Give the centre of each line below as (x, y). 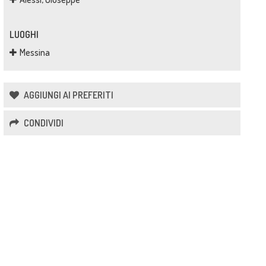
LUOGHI (24, 34)
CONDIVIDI (42, 123)
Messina (34, 52)
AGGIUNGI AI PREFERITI (67, 95)
